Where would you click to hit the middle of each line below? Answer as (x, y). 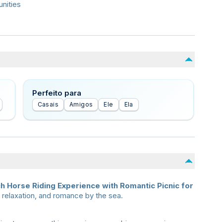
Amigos (81, 104)
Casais (48, 104)
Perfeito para (56, 93)
